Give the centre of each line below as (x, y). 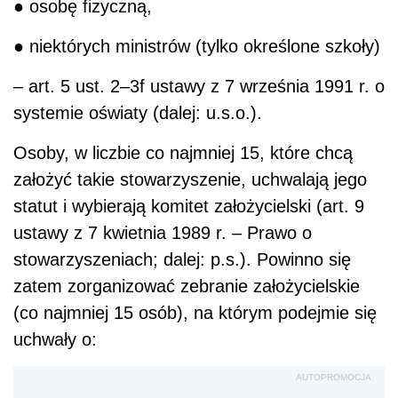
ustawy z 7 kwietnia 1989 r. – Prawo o (163, 232)
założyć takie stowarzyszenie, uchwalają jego (190, 179)
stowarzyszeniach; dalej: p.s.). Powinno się (182, 259)
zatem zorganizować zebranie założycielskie (187, 286)
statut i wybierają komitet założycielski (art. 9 (189, 206)
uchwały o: (55, 339)
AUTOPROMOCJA (334, 377)
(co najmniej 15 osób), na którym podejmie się (195, 312)
